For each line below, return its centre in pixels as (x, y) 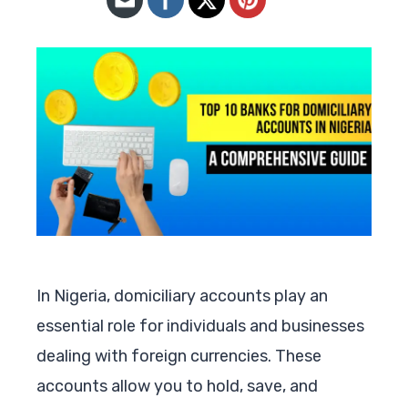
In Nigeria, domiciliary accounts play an (182, 296)
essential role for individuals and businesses (200, 326)
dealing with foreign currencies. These (179, 356)
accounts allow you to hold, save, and (177, 386)
